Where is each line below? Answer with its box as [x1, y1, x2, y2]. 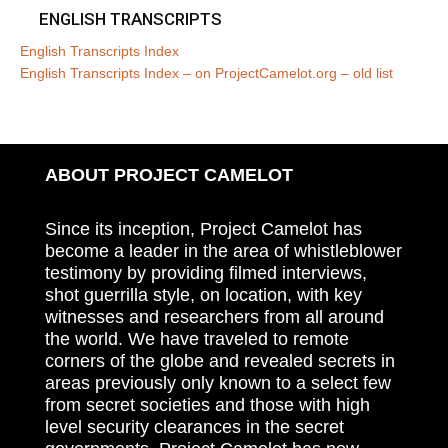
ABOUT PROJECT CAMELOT [45, 163, 293, 184]
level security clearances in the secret [45, 415, 344, 436]
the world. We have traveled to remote [45, 327, 349, 348]
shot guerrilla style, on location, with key [45, 283, 362, 304]
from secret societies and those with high [45, 393, 370, 414]
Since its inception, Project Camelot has [45, 217, 362, 238]
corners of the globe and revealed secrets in [45, 349, 395, 370]
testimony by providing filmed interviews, [45, 261, 367, 282]
